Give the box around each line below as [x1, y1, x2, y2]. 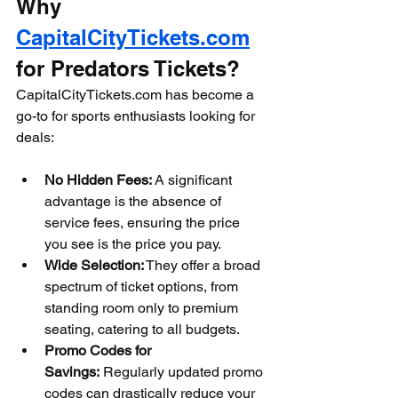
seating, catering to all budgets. [44, 321, 240, 338]
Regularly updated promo [99, 363, 267, 380]
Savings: [44, 363, 99, 380]
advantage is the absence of [44, 193, 225, 210]
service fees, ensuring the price [44, 214, 243, 231]
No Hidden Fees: [44, 171, 152, 188]
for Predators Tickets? [16, 56, 240, 81]
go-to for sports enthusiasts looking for [16, 107, 259, 124]
